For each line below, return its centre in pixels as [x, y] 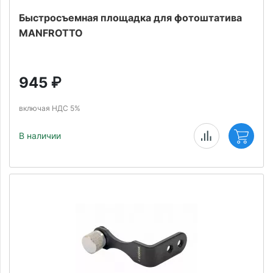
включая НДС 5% [50, 108]
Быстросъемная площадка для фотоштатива [130, 18]
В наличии [40, 136]
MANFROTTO [51, 33]
